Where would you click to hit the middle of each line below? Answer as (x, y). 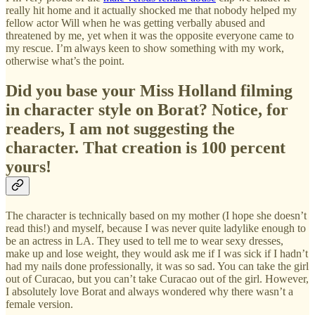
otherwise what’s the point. (65, 60)
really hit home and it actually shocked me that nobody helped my (151, 10)
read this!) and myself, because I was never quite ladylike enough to (156, 228)
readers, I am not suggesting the (120, 128)
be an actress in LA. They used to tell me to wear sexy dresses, (144, 240)
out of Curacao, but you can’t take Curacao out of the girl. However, (157, 278)
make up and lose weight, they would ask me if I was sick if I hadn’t (157, 253)
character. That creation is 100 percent (146, 147)
